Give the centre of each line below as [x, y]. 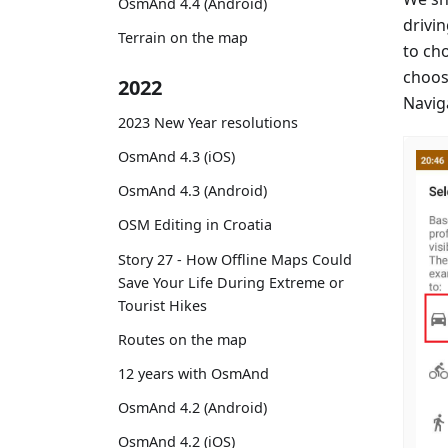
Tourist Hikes [162, 305]
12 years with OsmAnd [193, 374]
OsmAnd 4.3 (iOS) [176, 157]
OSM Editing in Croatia [195, 225]
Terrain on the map [183, 38]
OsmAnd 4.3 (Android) [192, 191]
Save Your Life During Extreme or [231, 282]
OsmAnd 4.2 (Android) [192, 408]
